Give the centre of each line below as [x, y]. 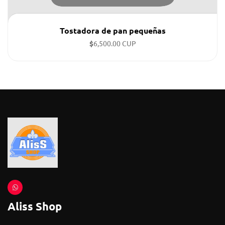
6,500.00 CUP [115, 43]
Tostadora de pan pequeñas [113, 30]
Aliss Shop [35, 206]
